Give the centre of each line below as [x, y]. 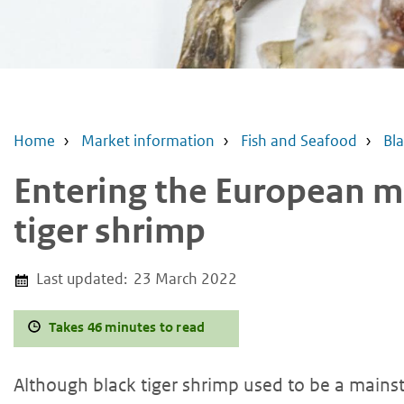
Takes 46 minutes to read [127, 326]
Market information [148, 141]
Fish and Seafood [299, 141]
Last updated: [82, 279]
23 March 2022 [185, 279]
